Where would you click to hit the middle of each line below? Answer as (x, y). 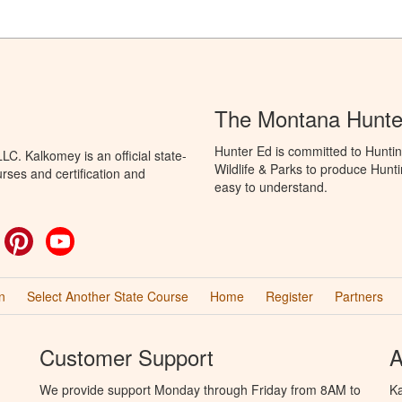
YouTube (100, 236)
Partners (358, 296)
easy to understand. (271, 187)
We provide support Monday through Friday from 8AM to (200, 389)
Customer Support (127, 357)
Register (289, 296)
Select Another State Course (107, 296)
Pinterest (58, 236)
